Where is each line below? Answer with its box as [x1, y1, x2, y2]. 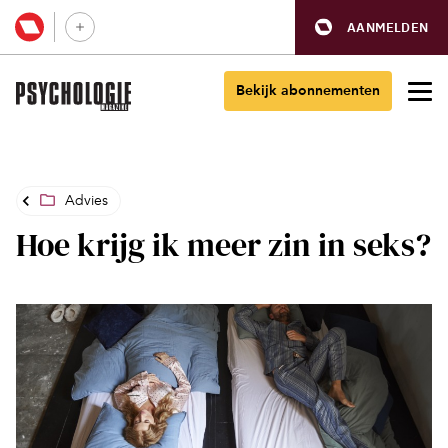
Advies [65, 192, 108, 209]
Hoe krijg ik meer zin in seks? [16, 223, 431, 267]
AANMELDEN [347, 18, 428, 36]
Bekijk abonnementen [236, 82, 380, 99]
